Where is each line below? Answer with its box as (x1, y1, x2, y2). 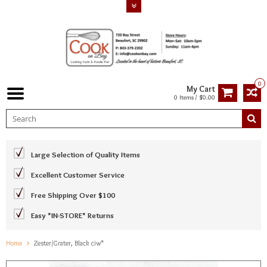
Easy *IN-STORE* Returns (31, 210, 114, 220)
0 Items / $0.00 (174, 92, 215, 101)
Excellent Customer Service (31, 169, 125, 179)
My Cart (187, 83, 215, 94)
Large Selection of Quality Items (31, 149, 140, 159)
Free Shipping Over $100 (31, 190, 115, 200)
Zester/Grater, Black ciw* (34, 238, 104, 247)
